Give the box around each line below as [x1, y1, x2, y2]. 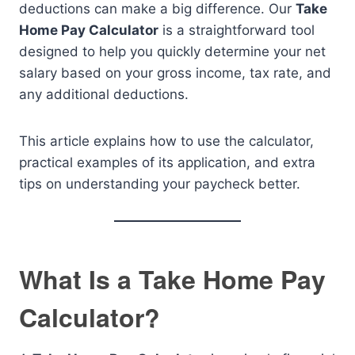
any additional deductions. [19, 86, 189, 103]
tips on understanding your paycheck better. [19, 176, 300, 193]
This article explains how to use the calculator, [19, 133, 314, 150]
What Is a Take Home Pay [19, 261, 326, 298]
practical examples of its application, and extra [19, 155, 315, 171]
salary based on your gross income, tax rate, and [19, 65, 331, 82]
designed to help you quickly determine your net [19, 44, 326, 60]
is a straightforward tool [158, 22, 315, 39]
